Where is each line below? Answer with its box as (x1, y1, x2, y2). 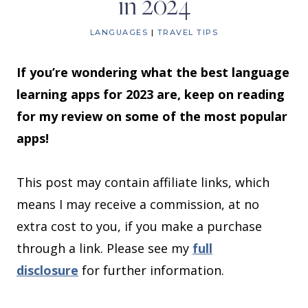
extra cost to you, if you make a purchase (16, 218, 262, 235)
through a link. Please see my (16, 240, 192, 257)
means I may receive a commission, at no (16, 196, 259, 213)
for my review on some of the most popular (16, 108, 287, 125)
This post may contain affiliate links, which (16, 174, 269, 191)
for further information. (78, 262, 224, 279)
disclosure (16, 262, 78, 279)
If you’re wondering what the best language (16, 64, 289, 81)
